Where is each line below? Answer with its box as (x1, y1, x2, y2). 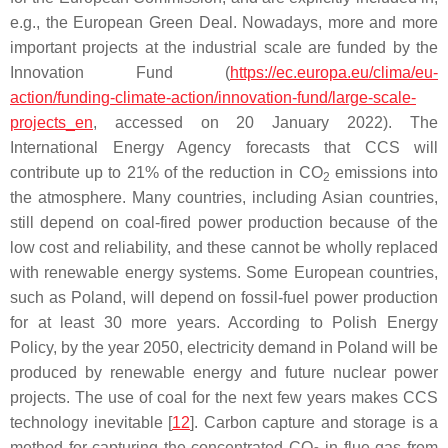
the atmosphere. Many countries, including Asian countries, (10, 189, 438, 206)
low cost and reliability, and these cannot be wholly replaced (10, 239, 438, 256)
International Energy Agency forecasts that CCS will (10, 139, 438, 156)
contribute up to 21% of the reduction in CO (10, 164, 323, 181)
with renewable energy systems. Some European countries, (10, 264, 438, 281)
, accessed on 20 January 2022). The (93, 114, 438, 131)
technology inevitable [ (10, 414, 172, 431)
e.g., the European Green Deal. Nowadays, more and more (10, 14, 438, 31)
